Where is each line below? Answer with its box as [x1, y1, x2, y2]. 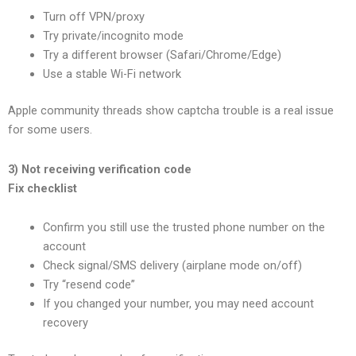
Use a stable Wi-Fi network [42, 67, 181, 82]
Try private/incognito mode [42, 29, 184, 44]
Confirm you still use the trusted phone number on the [42, 220, 325, 235]
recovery [42, 315, 88, 331]
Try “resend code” [42, 277, 135, 292]
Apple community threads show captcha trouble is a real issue [8, 103, 334, 118]
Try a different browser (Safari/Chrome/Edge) [42, 48, 281, 63]
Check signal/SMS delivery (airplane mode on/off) [42, 258, 302, 273]
